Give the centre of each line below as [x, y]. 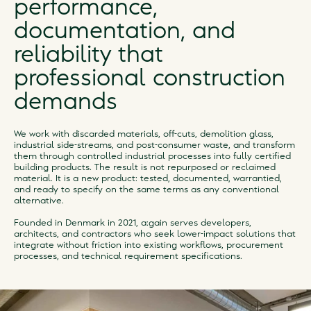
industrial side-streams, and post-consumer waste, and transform [154, 145]
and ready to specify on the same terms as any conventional [146, 190]
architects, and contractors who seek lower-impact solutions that [155, 234]
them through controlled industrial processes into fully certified [152, 156]
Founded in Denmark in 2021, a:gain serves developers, [133, 223]
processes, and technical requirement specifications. [128, 256]
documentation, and [125, 32]
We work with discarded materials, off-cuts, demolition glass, [144, 134]
